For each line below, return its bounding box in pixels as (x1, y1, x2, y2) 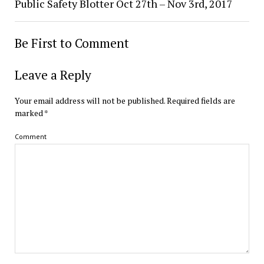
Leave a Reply (14, 66, 91, 83)
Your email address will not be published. (14, 94, 165, 106)
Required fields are (166, 94, 235, 106)
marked (14, 107, 44, 118)
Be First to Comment (14, 34, 129, 51)
